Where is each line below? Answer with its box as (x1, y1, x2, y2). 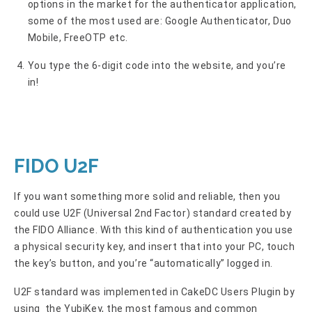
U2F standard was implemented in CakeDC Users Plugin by (14, 286, 295, 298)
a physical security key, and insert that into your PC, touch (14, 241, 295, 253)
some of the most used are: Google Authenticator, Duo (27, 15, 292, 26)
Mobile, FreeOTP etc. (27, 31, 128, 43)
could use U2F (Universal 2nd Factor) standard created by (14, 208, 292, 219)
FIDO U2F (14, 155, 99, 178)
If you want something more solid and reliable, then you (14, 191, 281, 203)
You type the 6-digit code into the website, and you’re (27, 60, 286, 72)
